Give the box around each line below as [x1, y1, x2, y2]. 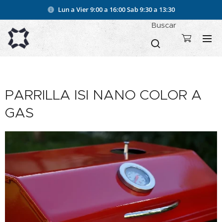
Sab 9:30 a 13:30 [125, 4, 175, 14]
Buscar [151, 20, 176, 30]
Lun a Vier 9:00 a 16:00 [58, 4, 125, 14]
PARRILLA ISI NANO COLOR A [5, 86, 202, 104]
